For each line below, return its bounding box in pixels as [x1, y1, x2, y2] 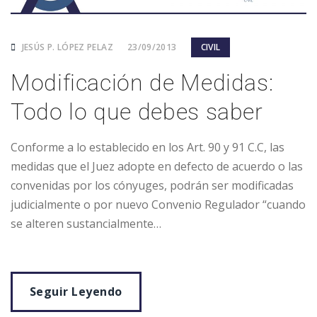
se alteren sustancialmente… [11, 216, 161, 232]
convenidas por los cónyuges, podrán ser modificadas [11, 178, 294, 194]
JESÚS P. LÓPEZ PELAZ [19, 41, 113, 54]
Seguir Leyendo [30, 284, 122, 300]
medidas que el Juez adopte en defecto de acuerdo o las [11, 158, 303, 175]
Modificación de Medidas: [11, 69, 274, 97]
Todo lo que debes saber [11, 98, 263, 126]
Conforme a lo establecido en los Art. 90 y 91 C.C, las [11, 139, 284, 156]
